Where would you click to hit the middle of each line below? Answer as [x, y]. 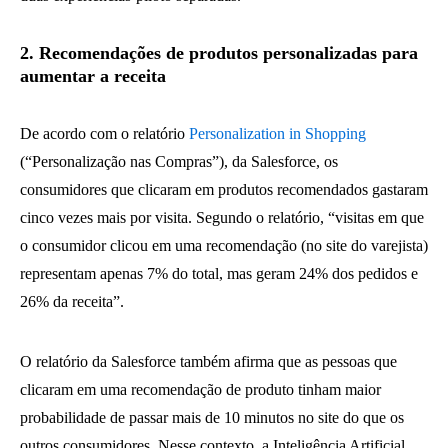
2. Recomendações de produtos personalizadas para [219, 53]
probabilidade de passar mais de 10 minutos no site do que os [212, 417]
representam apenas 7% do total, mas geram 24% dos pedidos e [219, 273]
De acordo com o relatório [104, 133]
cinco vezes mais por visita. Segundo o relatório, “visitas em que [222, 217]
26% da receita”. [72, 301]
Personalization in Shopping [277, 133]
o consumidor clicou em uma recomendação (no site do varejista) [224, 245]
